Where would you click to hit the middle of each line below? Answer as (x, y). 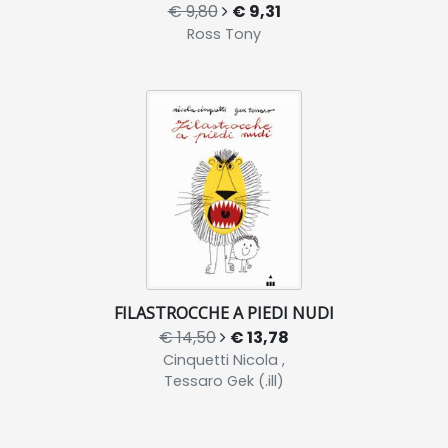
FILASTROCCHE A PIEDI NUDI (224, 313)
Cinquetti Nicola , (224, 360)
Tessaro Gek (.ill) (224, 381)
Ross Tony (224, 34)
